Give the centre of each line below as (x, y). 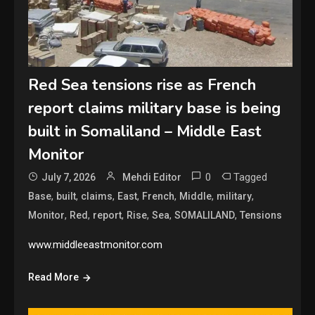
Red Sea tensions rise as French (142, 85)
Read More (54, 277)
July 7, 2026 (69, 178)
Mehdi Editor (152, 178)
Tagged (251, 178)
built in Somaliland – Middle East (145, 132)
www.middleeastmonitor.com (96, 245)
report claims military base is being (155, 109)
